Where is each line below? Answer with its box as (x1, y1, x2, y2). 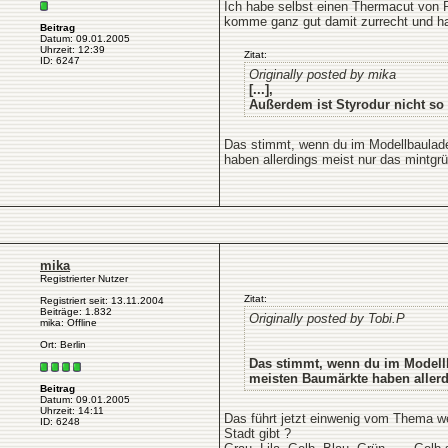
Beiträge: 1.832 (40, 306, 112, 317)
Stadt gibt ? (224, 426, 291, 441)
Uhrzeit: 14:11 (40, 405, 104, 417)
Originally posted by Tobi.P (249, 311, 405, 326)
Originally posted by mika (249, 67, 396, 82)
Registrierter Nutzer (40, 273, 128, 284)
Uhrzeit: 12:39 (40, 44, 105, 55)
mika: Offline (40, 317, 97, 328)
